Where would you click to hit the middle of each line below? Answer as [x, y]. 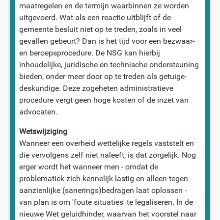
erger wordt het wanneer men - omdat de [88, 166]
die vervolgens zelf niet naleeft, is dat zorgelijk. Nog [107, 155]
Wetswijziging [43, 131]
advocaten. [38, 111]
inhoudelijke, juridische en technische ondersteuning [109, 64]
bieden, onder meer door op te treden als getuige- [103, 76]
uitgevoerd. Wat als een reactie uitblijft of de [95, 17]
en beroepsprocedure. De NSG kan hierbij [89, 53]
